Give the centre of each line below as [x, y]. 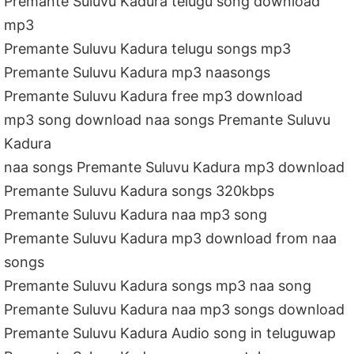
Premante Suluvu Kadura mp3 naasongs [137, 72]
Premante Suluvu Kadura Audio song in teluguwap [170, 333]
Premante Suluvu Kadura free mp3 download [154, 96]
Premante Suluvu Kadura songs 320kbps [139, 190]
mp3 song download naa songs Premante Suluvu [168, 119]
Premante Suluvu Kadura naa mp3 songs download [175, 309]
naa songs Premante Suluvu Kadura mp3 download [175, 167]
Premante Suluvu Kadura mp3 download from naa [171, 238]
